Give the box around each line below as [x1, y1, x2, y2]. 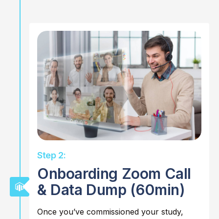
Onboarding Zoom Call [37, 165, 192, 183]
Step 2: [37, 150, 66, 161]
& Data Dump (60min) [37, 181, 185, 199]
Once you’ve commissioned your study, [37, 207, 183, 217]
